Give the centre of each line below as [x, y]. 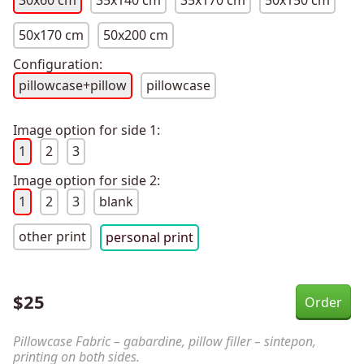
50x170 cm [51, 35]
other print [52, 237]
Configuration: [58, 65]
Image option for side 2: [87, 181]
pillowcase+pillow [73, 86]
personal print [149, 238]
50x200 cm [136, 35]
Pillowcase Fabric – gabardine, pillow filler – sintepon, [165, 342]
